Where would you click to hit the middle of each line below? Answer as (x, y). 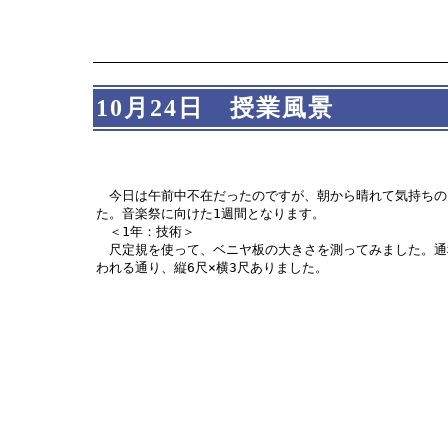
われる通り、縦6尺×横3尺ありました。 (212, 267)
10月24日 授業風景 (215, 107)
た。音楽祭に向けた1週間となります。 (211, 213)
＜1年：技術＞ (146, 231)
